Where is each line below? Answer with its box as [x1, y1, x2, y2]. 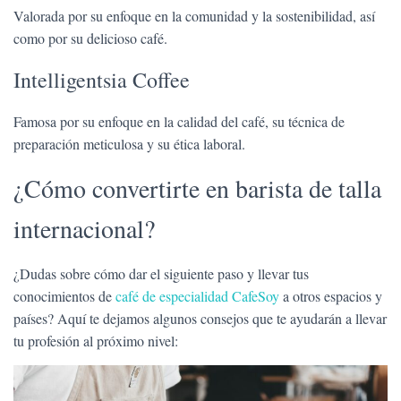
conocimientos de [13, 286, 115, 305]
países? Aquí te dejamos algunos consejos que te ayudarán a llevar [13, 309, 387, 328]
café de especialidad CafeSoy [115, 286, 279, 305]
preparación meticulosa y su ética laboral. [13, 134, 245, 153]
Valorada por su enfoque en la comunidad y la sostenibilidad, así [13, 6, 375, 25]
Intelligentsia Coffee [13, 65, 190, 94]
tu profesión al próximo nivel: [13, 331, 178, 350]
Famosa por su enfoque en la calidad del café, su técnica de [13, 112, 345, 131]
